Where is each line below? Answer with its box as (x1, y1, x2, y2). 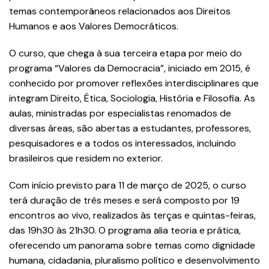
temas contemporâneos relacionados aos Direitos (9, 5, 231, 18)
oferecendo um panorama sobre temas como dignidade (9, 239, 255, 252)
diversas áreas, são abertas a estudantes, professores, (9, 122, 251, 135)
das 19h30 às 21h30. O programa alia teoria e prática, (9, 224, 241, 237)
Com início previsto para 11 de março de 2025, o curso (9, 179, 246, 192)
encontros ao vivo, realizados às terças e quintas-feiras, (9, 209, 256, 222)
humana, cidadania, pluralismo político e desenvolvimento (9, 254, 260, 267)
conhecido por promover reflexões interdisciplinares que (9, 77, 259, 90)
